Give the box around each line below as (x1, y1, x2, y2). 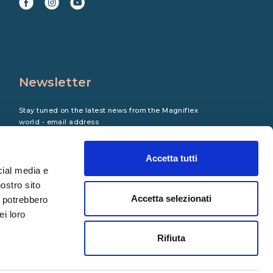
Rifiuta (157, 233, 185, 243)
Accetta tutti (145, 153, 197, 163)
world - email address (19, 118, 99, 126)
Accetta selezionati (131, 193, 211, 204)
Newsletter (19, 75, 91, 90)
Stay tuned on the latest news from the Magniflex (19, 106, 199, 115)
